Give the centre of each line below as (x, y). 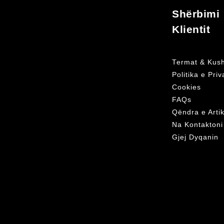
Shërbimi (196, 13)
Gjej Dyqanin (195, 137)
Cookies (186, 87)
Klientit (191, 29)
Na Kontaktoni (197, 124)
